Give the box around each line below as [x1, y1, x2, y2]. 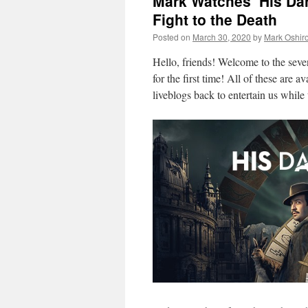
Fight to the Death [153, 9, 277, 30]
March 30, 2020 [192, 31, 251, 43]
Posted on [153, 31, 190, 43]
